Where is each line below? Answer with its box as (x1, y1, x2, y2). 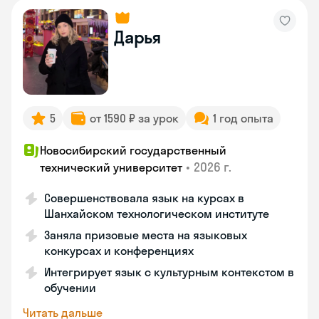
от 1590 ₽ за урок (90, 111, 179, 125)
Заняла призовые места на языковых (44, 228, 247, 242)
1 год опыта (213, 111, 273, 125)
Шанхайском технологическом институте (44, 206, 269, 221)
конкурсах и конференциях (44, 244, 194, 258)
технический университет (40, 160, 182, 174)
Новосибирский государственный (40, 143, 226, 157)
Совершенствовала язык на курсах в (44, 191, 244, 205)
